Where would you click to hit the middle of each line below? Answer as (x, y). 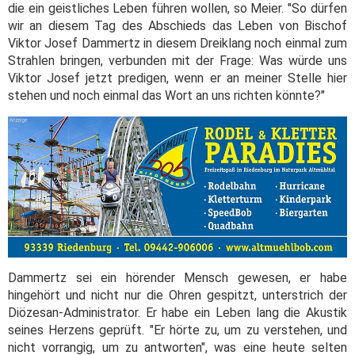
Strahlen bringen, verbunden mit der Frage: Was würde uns (177, 61)
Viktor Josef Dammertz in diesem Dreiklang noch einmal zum (177, 44)
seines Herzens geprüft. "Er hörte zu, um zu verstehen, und (177, 330)
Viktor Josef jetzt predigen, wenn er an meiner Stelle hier (177, 78)
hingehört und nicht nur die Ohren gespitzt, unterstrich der (177, 296)
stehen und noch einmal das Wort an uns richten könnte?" (166, 96)
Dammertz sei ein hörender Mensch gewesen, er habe (177, 278)
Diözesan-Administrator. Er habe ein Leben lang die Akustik (177, 313)
